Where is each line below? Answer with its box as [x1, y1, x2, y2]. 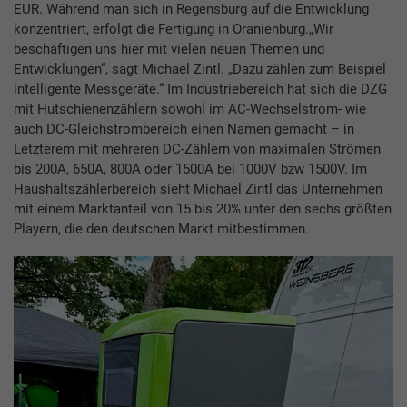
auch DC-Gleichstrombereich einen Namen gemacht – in [14, 120, 354, 137]
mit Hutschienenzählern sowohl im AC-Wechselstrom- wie [14, 100, 366, 117]
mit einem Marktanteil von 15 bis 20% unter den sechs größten [14, 200, 392, 217]
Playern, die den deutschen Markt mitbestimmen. [14, 220, 309, 237]
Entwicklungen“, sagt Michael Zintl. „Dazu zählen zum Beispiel [14, 60, 386, 77]
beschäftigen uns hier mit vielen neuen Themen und [14, 40, 324, 57]
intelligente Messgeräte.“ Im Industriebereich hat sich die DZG [14, 80, 387, 97]
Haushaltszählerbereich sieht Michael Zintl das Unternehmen [14, 180, 382, 197]
